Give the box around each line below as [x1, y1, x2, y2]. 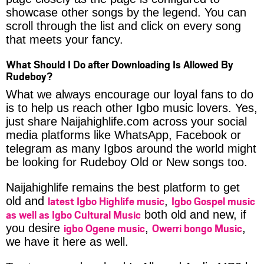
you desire [6, 221, 64, 235]
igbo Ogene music [64, 220, 145, 235]
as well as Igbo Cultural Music [6, 207, 141, 222]
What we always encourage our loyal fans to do [6, 87, 253, 101]
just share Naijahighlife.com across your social [6, 114, 247, 128]
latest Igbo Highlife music [48, 193, 164, 208]
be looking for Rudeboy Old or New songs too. [6, 155, 247, 169]
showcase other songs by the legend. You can [6, 5, 246, 19]
